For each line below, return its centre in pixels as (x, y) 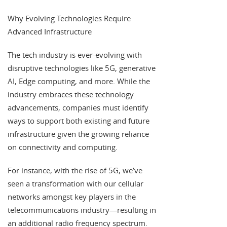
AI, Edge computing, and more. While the (79, 81)
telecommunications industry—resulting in (82, 210)
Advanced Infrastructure (50, 32)
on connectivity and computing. (63, 147)
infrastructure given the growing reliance (78, 134)
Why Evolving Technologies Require (69, 18)
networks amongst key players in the (72, 197)
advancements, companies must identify (78, 108)
